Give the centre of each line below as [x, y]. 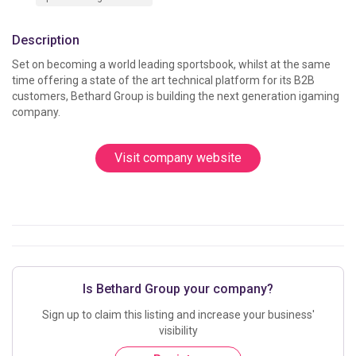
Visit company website [178, 158]
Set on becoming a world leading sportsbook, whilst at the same [171, 64]
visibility [178, 331]
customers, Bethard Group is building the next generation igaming [176, 96]
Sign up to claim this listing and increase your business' [178, 315]
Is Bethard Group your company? [178, 289]
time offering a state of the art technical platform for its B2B [163, 80]
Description [46, 40]
